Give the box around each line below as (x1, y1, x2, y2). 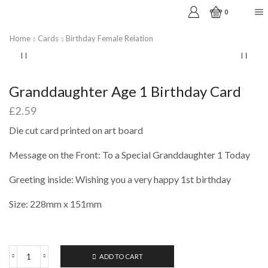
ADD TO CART (99, 252, 143, 260)
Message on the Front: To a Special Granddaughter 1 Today (9, 148, 250, 160)
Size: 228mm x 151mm (9, 197, 102, 209)
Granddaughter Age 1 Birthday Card (9, 83, 241, 100)
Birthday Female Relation (66, 33, 153, 43)
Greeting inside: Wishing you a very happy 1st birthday (9, 173, 231, 185)
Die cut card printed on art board (9, 124, 143, 136)
